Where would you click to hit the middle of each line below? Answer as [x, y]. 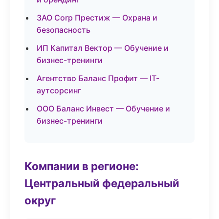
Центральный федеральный [102, 183]
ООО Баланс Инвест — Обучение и [103, 109]
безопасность [64, 30]
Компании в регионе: [82, 166]
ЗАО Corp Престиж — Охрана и [97, 18]
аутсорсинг [59, 90]
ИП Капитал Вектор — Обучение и [103, 48]
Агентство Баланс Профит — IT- [98, 78]
